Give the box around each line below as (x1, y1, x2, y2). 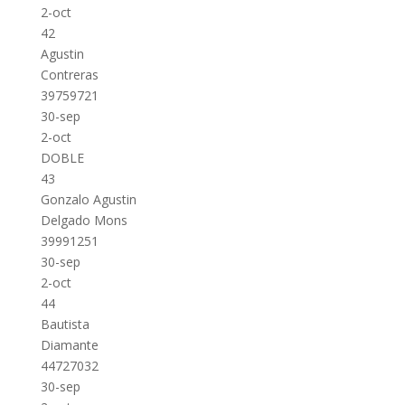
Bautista (40, 316, 89, 333)
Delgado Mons (40, 212, 127, 229)
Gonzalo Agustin (40, 191, 137, 208)
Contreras (40, 66, 99, 83)
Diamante (40, 336, 99, 353)
